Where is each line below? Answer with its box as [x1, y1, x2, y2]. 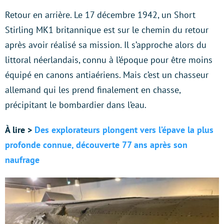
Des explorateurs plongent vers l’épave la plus [34, 123, 213, 135]
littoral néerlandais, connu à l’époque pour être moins [5, 53, 212, 65]
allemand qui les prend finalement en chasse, [5, 83, 180, 95]
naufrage [5, 153, 39, 165]
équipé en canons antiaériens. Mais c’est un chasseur [5, 68, 208, 80]
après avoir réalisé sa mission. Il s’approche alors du [5, 38, 206, 50]
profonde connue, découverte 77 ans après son [5, 138, 187, 150]
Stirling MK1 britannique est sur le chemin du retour [5, 23, 208, 35]
